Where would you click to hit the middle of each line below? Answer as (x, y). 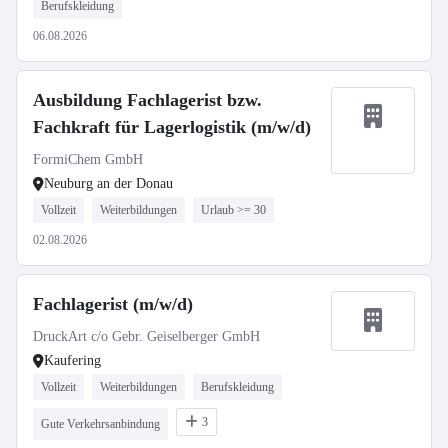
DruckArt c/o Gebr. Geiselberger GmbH (146, 336)
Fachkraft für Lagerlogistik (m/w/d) (172, 127)
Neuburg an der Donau (108, 183)
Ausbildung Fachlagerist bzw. (147, 100)
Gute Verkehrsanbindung (100, 424)
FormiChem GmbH (88, 159)
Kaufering (72, 360)
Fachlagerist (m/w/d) (113, 304)
